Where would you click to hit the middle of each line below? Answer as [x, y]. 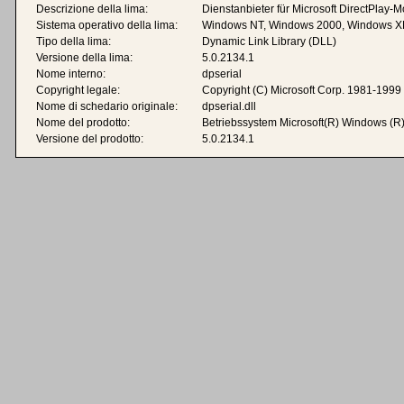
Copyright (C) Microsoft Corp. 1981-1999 [302, 90]
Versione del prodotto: [90, 139]
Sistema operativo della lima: [107, 25]
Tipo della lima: [73, 41]
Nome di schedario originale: [107, 106]
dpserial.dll [229, 106]
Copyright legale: [78, 90]
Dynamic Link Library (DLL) [269, 41]
